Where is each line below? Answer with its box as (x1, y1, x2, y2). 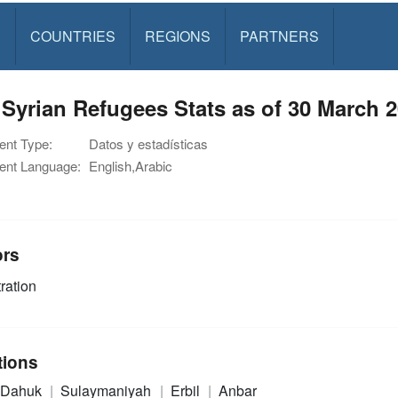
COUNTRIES (29, 26, 115, 46)
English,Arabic (89, 156, 172, 175)
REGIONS (144, 26, 211, 46)
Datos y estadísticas (89, 134, 208, 153)
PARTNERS (239, 26, 319, 46)
